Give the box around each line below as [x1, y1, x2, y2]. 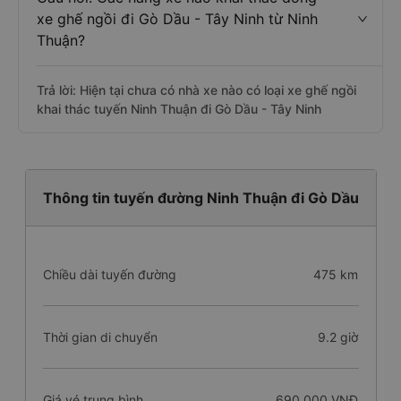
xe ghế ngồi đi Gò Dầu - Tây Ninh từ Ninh [37, 10, 318, 28]
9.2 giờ [318, 329, 359, 345]
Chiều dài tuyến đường [42, 267, 176, 282]
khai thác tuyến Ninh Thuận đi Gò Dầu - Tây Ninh [37, 101, 321, 116]
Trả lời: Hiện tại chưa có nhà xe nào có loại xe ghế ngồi [37, 82, 356, 98]
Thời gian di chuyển [42, 329, 158, 345]
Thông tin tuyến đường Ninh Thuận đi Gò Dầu [42, 189, 359, 207]
